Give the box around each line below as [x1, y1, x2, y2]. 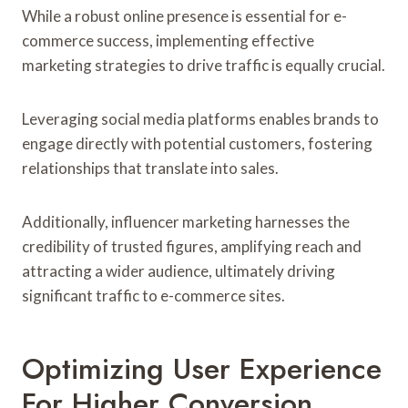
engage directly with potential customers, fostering [22, 133, 372, 153]
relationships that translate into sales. [22, 158, 279, 178]
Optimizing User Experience [22, 347, 382, 390]
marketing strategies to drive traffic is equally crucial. [22, 55, 385, 75]
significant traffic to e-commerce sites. [22, 285, 285, 305]
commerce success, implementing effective [22, 30, 314, 50]
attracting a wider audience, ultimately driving [22, 260, 335, 280]
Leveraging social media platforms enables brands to [22, 108, 379, 128]
